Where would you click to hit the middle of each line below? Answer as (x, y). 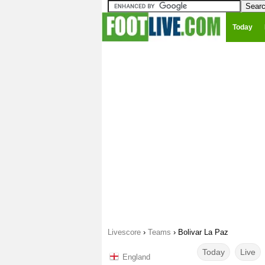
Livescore (124, 232)
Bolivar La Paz (203, 232)
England (136, 257)
